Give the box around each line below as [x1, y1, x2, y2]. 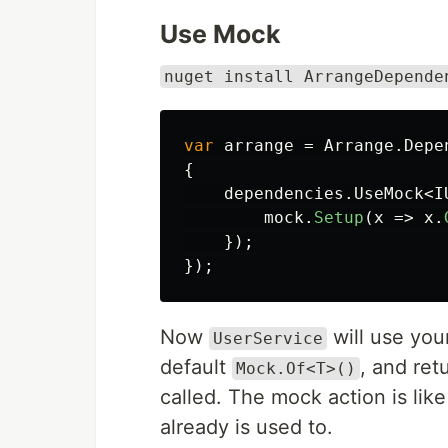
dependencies [224, 184, 344, 203]
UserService [213, 329, 323, 348]
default [160, 355, 232, 379]
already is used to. [160, 415, 333, 439]
